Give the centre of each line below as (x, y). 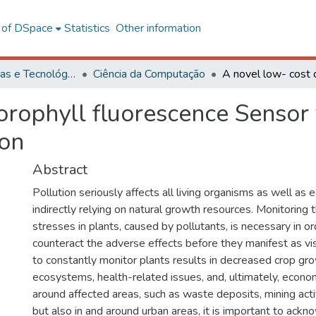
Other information (158, 28)
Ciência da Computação (149, 74)
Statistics (87, 28)
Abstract (60, 170)
